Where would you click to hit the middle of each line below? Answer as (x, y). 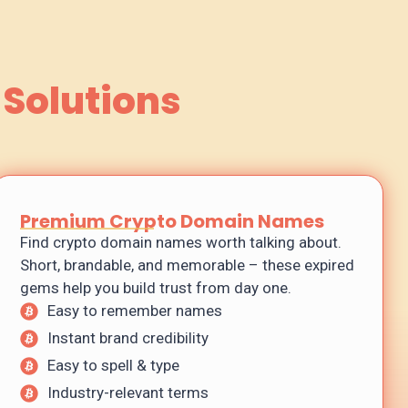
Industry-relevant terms (128, 393)
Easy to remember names (135, 311)
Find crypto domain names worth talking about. (181, 243)
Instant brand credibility (128, 338)
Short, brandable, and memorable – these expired (187, 265)
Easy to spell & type (113, 366)
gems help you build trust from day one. (156, 288)
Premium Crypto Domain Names (172, 222)
